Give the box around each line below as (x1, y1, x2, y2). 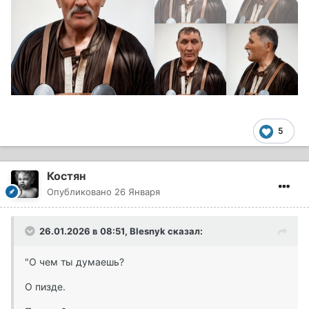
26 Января (114, 186, 160, 198)
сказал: (166, 226, 203, 237)
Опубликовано (47, 186, 114, 198)
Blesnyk (130, 226, 166, 237)
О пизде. (25, 281, 66, 293)
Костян (47, 169, 86, 183)
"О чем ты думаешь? (25, 256, 124, 268)
